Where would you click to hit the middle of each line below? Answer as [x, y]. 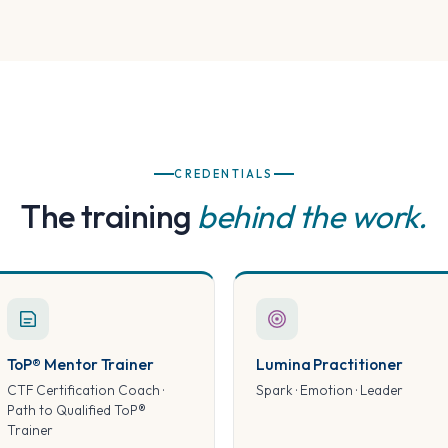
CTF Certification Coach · [85, 389]
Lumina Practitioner [329, 363]
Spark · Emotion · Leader [329, 389]
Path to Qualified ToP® [76, 409]
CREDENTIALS [224, 173]
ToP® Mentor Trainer [80, 363]
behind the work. [312, 215]
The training [109, 215]
